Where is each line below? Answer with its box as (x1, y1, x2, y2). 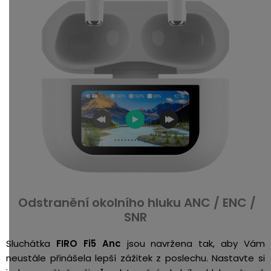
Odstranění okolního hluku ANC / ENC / (18, 194, 256, 211)
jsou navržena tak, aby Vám (120, 237, 265, 250)
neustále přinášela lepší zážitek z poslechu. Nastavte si (6, 252, 265, 264)
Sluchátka (6, 237, 56, 250)
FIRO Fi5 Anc (56, 237, 121, 250)
